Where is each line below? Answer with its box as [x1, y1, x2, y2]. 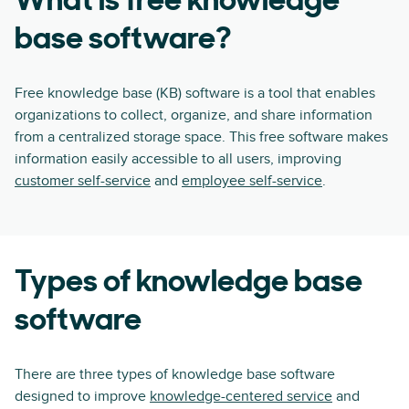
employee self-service [182, 172, 322, 190]
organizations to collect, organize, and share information [15, 106, 372, 124]
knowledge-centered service [150, 387, 332, 405]
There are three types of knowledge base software [15, 365, 335, 383]
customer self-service [15, 172, 151, 190]
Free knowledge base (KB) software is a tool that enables [15, 84, 375, 102]
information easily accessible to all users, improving [15, 150, 341, 168]
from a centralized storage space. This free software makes [15, 128, 388, 146]
